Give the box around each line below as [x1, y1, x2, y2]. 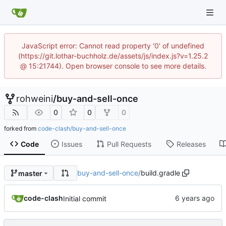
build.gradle [141, 168, 181, 178]
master [18, 168, 42, 178]
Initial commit [63, 194, 106, 203]
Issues [61, 139, 82, 148]
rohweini [16, 93, 53, 104]
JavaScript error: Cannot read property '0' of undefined [22, 41, 204, 50]
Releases [176, 139, 206, 148]
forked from [4, 125, 38, 132]
